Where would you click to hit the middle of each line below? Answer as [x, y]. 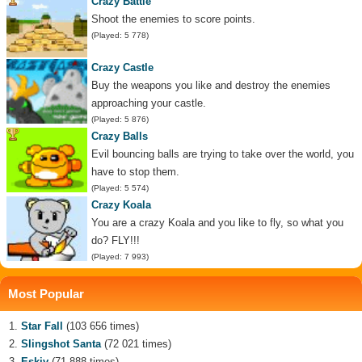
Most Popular [46, 294]
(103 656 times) [101, 326]
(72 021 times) [136, 344]
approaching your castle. [149, 103]
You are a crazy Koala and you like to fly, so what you [217, 223]
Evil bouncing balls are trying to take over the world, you [223, 154]
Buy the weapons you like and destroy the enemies [211, 86]
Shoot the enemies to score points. [173, 19]
